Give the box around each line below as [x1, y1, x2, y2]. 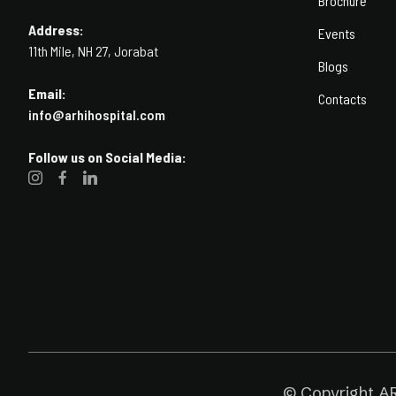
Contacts [318, 90, 367, 107]
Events [318, 25, 355, 42]
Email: [28, 85, 66, 102]
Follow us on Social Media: [28, 148, 187, 165]
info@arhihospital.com [28, 106, 165, 123]
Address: [28, 21, 84, 38]
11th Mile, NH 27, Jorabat [28, 42, 158, 59]
